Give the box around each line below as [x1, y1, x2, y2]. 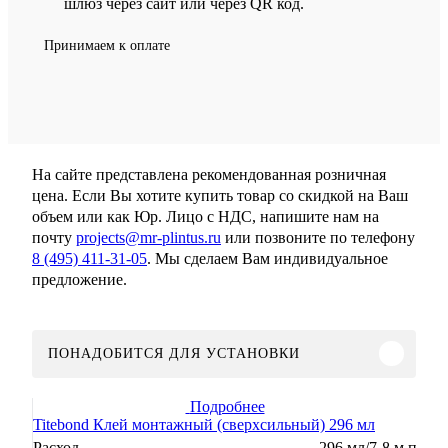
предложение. [32, 270, 127, 288]
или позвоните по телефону [221, 228, 415, 246]
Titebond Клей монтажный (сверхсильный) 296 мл [33, 415, 375, 433]
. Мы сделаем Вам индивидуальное [147, 249, 388, 267]
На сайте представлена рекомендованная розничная [32, 165, 386, 183]
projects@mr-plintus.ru [76, 228, 221, 246]
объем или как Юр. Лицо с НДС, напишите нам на [32, 207, 379, 225]
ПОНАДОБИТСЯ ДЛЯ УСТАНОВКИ [48, 345, 300, 361]
